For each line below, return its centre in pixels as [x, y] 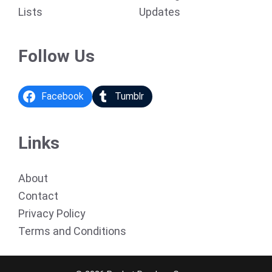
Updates [160, 12]
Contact [38, 195]
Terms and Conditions [72, 231]
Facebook [62, 96]
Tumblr [130, 96]
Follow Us [56, 56]
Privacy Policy [52, 213]
